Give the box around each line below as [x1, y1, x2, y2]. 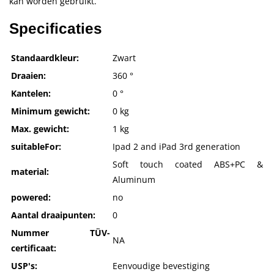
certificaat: [11, 242, 56, 254]
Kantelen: [11, 87, 51, 100]
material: [11, 166, 49, 178]
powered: [11, 191, 51, 204]
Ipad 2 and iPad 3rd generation [113, 141, 240, 153]
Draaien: [11, 70, 46, 82]
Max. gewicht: [11, 123, 69, 135]
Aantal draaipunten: [11, 209, 95, 221]
